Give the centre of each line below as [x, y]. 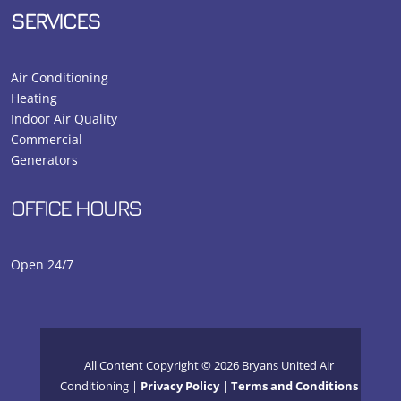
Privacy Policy [180, 386]
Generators [45, 160]
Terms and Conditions [295, 386]
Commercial [47, 140]
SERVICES [56, 21]
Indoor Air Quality [64, 119]
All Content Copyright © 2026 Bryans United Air [209, 366]
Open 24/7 [43, 265]
